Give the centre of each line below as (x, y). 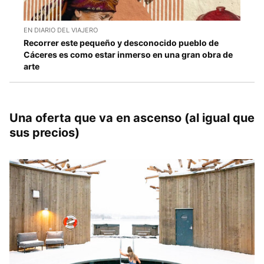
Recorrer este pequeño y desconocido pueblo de (121, 42)
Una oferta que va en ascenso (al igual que (132, 118)
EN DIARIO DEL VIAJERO (61, 30)
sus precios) (44, 132)
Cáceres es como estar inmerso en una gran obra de (128, 54)
